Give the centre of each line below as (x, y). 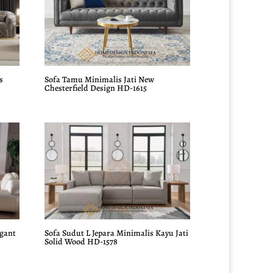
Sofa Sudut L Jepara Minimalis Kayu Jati (117, 233)
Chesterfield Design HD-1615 (96, 88)
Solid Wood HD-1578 (81, 241)
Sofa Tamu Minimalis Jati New (100, 80)
